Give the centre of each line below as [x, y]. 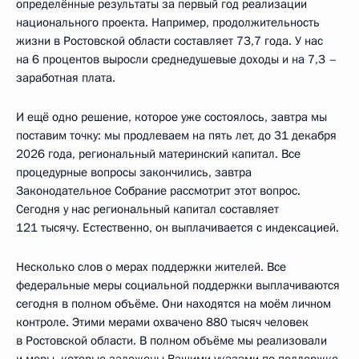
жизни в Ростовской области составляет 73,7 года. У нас [169, 41]
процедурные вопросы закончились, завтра [134, 173]
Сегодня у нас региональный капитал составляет [147, 210]
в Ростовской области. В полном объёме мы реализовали [171, 341]
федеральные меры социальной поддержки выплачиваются [178, 286]
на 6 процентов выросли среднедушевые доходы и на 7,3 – [177, 60]
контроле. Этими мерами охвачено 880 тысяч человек [162, 323]
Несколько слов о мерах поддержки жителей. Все [151, 267]
